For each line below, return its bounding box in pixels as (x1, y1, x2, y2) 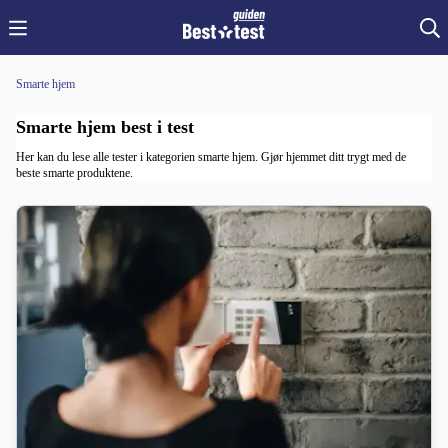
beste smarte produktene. (16, 166, 133, 180)
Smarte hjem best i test (16, 117, 194, 137)
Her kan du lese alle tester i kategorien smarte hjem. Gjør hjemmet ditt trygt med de (16, 150, 406, 164)
